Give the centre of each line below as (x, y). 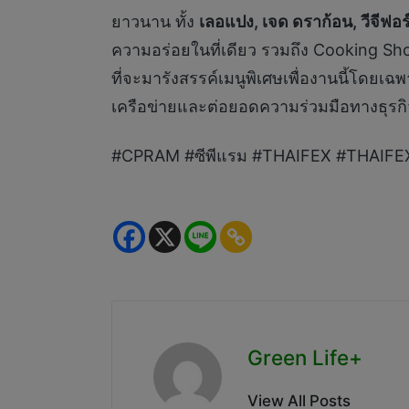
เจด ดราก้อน (307, 22)
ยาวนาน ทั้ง (155, 22)
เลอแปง (226, 22)
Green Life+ (305, 358)
